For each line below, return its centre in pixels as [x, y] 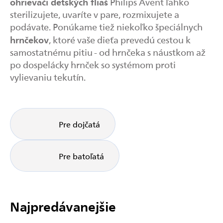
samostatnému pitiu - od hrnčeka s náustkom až [108, 52]
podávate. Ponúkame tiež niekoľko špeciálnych [106, 26]
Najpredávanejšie [63, 206]
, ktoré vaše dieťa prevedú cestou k [120, 39]
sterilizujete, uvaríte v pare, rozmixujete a [95, 14]
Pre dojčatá [79, 124]
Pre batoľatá [81, 156]
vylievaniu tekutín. [48, 77]
